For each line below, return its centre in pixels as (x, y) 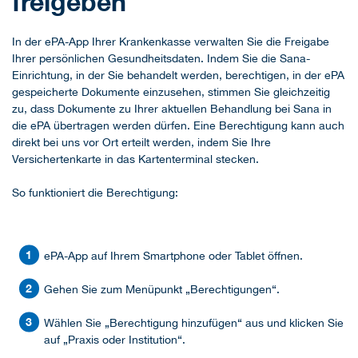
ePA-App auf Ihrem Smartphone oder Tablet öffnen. (173, 256)
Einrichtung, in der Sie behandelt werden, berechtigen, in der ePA (178, 76)
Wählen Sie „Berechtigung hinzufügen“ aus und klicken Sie (194, 323)
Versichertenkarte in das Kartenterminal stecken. (135, 159)
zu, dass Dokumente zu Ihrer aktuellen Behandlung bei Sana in (172, 109)
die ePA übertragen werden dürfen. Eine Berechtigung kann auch (178, 126)
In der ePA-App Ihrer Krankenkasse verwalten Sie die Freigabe (171, 42)
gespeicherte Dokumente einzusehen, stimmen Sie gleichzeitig (171, 92)
